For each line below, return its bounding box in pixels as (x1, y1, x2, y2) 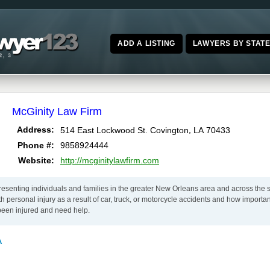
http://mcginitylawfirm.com (60, 155, 159, 166)
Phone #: (17, 140, 54, 151)
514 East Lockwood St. (60, 125, 148, 135)
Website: (18, 155, 54, 166)
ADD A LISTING (117, 39, 175, 48)
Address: (17, 125, 54, 135)
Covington (150, 125, 189, 135)
